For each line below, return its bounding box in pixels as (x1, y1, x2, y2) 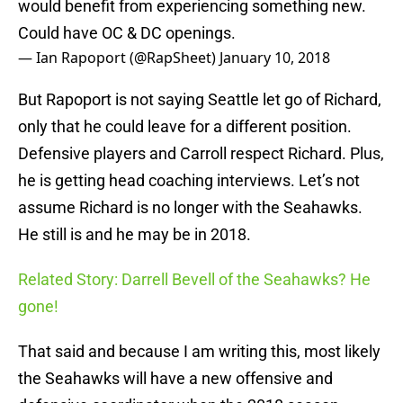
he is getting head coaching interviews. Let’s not (18, 171, 360, 191)
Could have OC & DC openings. (18, 23, 236, 43)
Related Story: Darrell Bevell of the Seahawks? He (18, 270, 371, 290)
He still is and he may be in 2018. (18, 225, 251, 245)
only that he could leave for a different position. (18, 117, 352, 137)
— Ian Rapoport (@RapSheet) (18, 48, 219, 68)
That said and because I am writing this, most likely (18, 342, 381, 362)
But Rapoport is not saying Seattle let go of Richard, (18, 90, 381, 110)
